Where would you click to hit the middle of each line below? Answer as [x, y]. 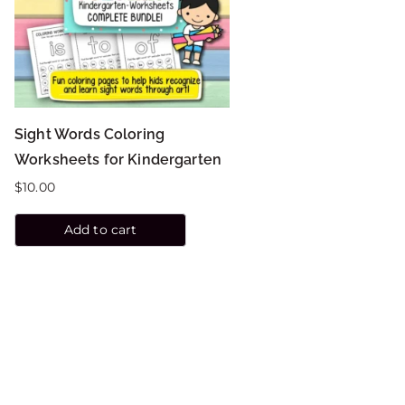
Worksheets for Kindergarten [118, 160]
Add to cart [100, 230]
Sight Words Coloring [89, 135]
